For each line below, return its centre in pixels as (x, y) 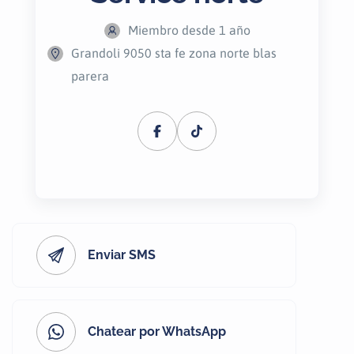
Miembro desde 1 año (189, 30)
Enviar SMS (122, 255)
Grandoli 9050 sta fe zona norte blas (174, 53)
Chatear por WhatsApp (157, 331)
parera (90, 76)
